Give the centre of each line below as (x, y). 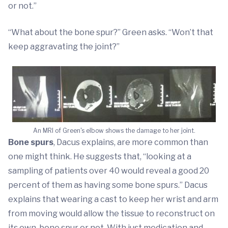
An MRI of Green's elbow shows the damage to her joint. (114, 131)
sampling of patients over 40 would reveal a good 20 (109, 171)
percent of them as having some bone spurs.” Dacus (108, 185)
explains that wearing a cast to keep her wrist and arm (113, 199)
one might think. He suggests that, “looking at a (100, 156)
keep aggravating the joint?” (64, 47)
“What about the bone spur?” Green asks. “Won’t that (111, 32)
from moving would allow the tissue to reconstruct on (111, 213)
